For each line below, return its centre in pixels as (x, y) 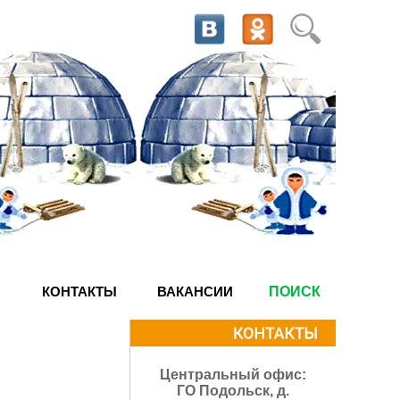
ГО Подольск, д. (233, 391)
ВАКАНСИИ (195, 292)
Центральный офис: (233, 375)
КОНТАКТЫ (79, 292)
